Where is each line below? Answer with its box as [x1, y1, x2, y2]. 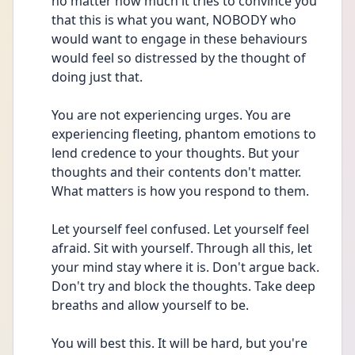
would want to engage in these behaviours [52, 30, 307, 48]
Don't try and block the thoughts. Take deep [52, 277, 315, 295]
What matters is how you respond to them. [52, 182, 312, 200]
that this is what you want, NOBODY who [52, 11, 296, 29]
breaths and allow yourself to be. [52, 296, 249, 314]
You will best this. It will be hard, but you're [52, 334, 307, 352]
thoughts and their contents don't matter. [52, 163, 301, 181]
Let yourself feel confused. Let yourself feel [52, 220, 309, 238]
